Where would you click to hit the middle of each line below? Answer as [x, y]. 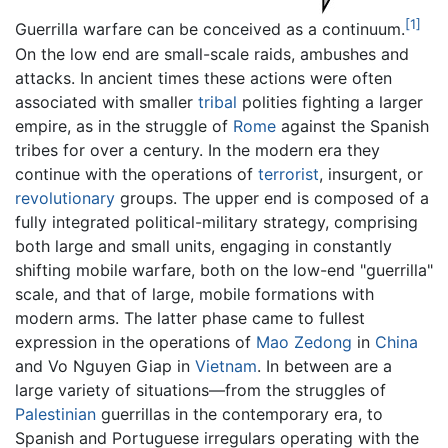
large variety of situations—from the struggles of [200, 389]
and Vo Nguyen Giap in [105, 365]
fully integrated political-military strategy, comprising [216, 221]
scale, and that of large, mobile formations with [194, 293]
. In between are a [324, 365]
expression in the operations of [135, 341]
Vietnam [226, 365]
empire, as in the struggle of [124, 125]
